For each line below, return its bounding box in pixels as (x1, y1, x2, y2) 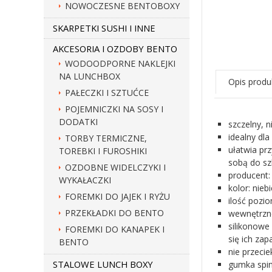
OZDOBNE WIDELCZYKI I (65, 161, 166, 173)
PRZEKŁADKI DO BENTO (65, 207, 164, 219)
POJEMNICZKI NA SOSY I (65, 103, 163, 115)
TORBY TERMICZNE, (65, 132, 147, 144)
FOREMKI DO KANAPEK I (65, 223, 165, 235)
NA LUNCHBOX (59, 70, 120, 82)
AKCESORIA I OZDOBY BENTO (53, 42, 177, 55)
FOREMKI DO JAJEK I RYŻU (65, 191, 170, 202)
